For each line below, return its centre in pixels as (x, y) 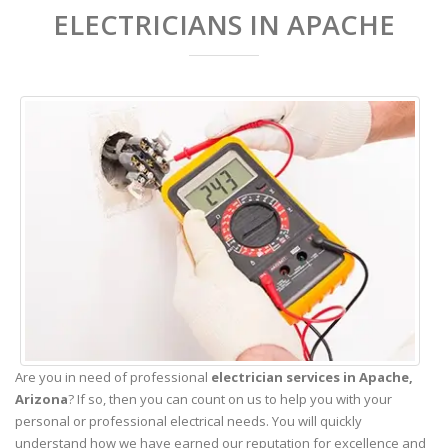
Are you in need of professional (113, 376)
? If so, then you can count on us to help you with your (230, 398)
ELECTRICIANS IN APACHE (224, 24)
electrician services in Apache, (312, 376)
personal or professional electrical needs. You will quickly (188, 420)
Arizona (41, 398)
